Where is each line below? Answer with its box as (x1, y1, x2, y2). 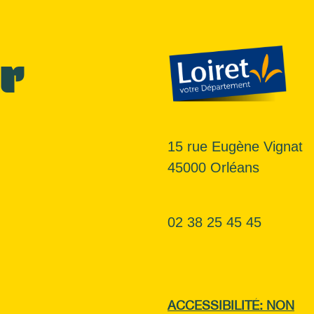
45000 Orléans (168, 159, 259, 175)
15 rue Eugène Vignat (168, 138, 303, 154)
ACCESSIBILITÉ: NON (168, 298, 294, 313)
